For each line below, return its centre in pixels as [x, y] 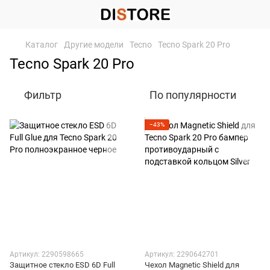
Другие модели [94, 45]
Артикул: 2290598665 [47, 254]
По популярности [193, 95]
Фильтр [43, 95]
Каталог [42, 45]
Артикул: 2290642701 [182, 254]
